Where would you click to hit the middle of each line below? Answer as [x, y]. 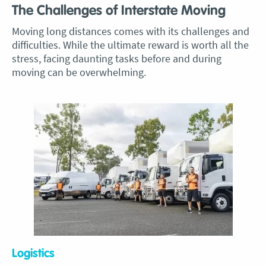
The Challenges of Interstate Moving [119, 11]
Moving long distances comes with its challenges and [131, 31]
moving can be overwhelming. [79, 72]
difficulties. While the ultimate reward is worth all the [130, 45]
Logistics [33, 254]
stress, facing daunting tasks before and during [117, 58]
